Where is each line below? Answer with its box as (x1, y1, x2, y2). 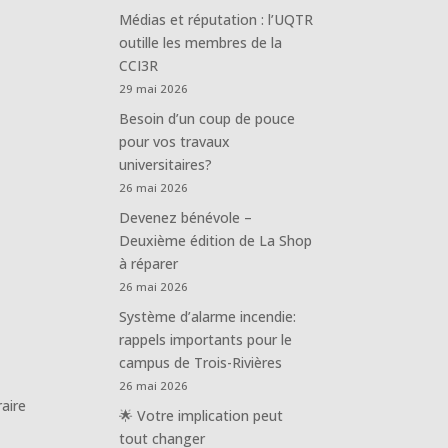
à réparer (119, 253, 179, 273)
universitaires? (119, 154, 213, 174)
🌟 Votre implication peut (119, 405, 284, 425)
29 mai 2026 (119, 80, 189, 96)
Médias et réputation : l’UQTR (119, 9, 314, 29)
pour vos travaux (119, 131, 231, 151)
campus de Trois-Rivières (119, 352, 283, 372)
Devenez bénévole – (119, 207, 253, 227)
